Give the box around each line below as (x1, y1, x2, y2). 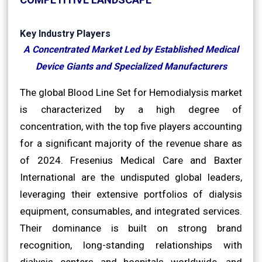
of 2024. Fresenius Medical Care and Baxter (20, 154, 242, 166)
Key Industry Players (20, 27, 111, 39)
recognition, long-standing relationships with (20, 239, 242, 251)
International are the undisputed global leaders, (20, 171, 242, 183)
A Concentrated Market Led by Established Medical (23, 43, 239, 55)
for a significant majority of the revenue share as (20, 137, 242, 149)
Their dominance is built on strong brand (20, 222, 242, 234)
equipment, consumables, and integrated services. (20, 205, 242, 217)
